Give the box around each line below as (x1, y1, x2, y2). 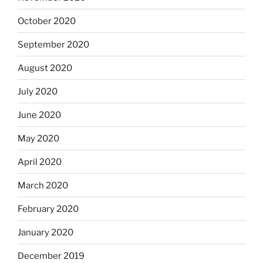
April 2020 (18, 156, 62, 167)
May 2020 (18, 133, 59, 144)
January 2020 (18, 227, 73, 238)
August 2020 (18, 62, 72, 73)
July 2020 (18, 86, 58, 97)
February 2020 (18, 203, 79, 214)
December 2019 (18, 250, 85, 261)
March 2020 (18, 180, 68, 191)
